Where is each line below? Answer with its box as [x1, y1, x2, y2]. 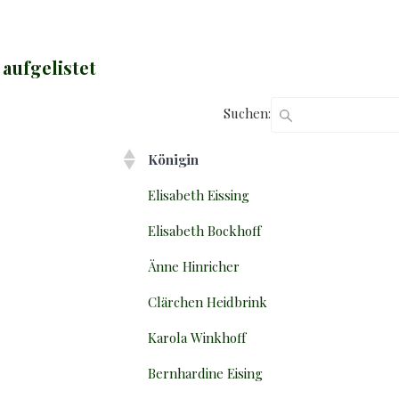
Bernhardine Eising [148, 363, 264, 382]
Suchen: [224, 103, 272, 122]
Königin [148, 150, 199, 168]
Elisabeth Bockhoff [148, 221, 262, 240]
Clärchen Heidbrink [148, 292, 268, 311]
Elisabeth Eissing [148, 185, 250, 204]
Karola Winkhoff [148, 328, 247, 346]
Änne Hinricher [148, 256, 240, 275]
